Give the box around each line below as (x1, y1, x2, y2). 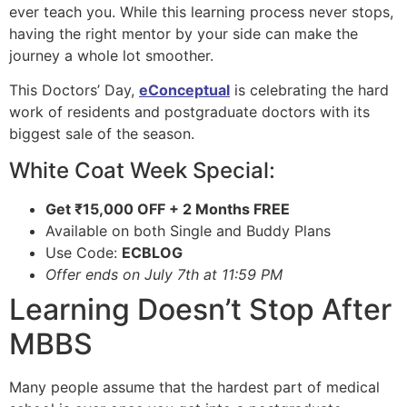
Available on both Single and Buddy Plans (45, 221, 335, 240)
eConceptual (139, 81, 230, 100)
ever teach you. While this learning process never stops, (9, 2, 393, 21)
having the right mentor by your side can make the (9, 24, 358, 43)
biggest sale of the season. (9, 124, 199, 144)
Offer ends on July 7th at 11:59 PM (45, 264, 283, 283)
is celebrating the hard (230, 81, 389, 100)
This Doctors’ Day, (9, 81, 139, 100)
